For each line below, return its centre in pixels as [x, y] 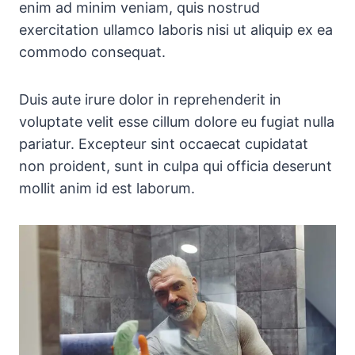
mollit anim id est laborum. [107, 188]
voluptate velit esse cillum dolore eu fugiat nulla [177, 122]
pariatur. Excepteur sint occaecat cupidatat [164, 144]
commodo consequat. [92, 52]
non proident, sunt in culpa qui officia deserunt [176, 166]
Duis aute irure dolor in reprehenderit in [150, 99]
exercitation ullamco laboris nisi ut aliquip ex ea [176, 30]
